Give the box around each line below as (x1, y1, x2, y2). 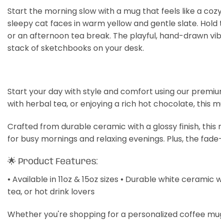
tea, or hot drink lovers (7, 186, 95, 198)
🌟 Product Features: (7, 157, 98, 167)
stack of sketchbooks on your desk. (7, 42, 144, 54)
